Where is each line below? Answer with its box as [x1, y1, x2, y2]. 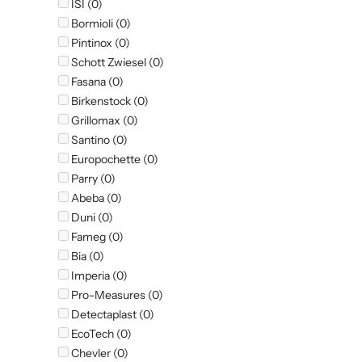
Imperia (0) [69, 268, 128, 284]
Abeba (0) [69, 191, 122, 206]
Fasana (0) [69, 74, 124, 90]
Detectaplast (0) [69, 307, 154, 322]
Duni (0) [69, 210, 113, 225]
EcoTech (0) [69, 326, 132, 342]
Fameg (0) [69, 229, 124, 245]
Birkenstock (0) [69, 94, 149, 109]
